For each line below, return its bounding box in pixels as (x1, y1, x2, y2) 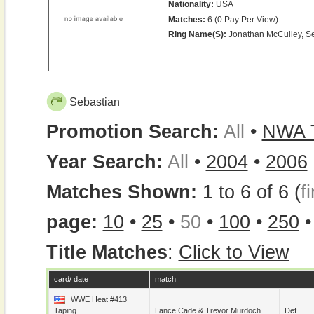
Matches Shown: (46, 182, 203, 203)
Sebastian (69, 96, 120, 108)
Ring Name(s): (168, 29, 226, 39)
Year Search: (46, 151, 163, 172)
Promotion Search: (46, 121, 219, 142)
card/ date (53, 275, 88, 283)
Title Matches (46, 242, 168, 263)
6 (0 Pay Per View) (205, 15, 278, 25)
